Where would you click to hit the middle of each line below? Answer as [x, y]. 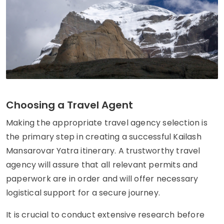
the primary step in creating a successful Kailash [104, 137]
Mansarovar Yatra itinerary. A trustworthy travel [103, 151]
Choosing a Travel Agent [69, 105]
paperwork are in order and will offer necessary [102, 179]
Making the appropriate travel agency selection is [107, 123]
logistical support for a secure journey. [83, 193]
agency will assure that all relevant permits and [102, 165]
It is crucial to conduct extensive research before [105, 215]
